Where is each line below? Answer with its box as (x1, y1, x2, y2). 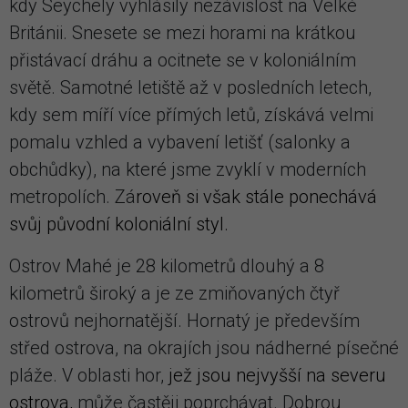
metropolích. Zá (9, 185, 136, 208)
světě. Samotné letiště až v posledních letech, (9, 76, 372, 98)
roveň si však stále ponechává (136, 185, 377, 208)
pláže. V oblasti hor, (9, 363, 168, 386)
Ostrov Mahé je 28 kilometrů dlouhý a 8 (9, 254, 324, 277)
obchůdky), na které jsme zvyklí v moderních (9, 158, 366, 180)
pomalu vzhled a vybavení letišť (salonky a (9, 130, 351, 153)
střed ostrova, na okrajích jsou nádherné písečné (9, 336, 399, 359)
